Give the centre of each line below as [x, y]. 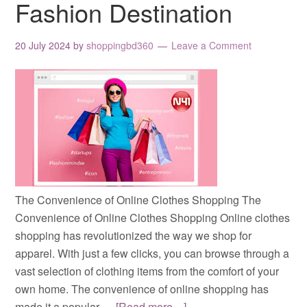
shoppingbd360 [120, 45]
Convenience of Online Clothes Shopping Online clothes [153, 217]
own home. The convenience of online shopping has [142, 288]
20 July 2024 [43, 45]
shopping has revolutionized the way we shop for [134, 235]
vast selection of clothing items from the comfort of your [147, 271]
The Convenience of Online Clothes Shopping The [138, 199]
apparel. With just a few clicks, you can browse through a [152, 253]
